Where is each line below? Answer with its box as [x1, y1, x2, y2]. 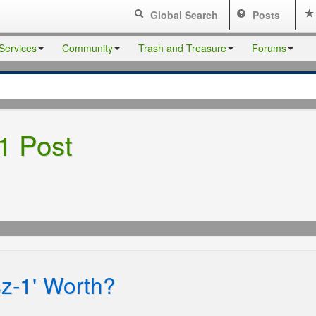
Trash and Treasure [138, 41, 226, 55]
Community [62, 41, 113, 55]
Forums [252, 41, 286, 55]
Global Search [147, 8, 219, 22]
